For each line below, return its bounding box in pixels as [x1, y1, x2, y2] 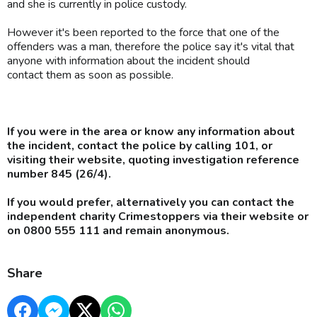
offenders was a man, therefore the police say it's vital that [7, 38, 294, 54]
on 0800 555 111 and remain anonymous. [7, 222, 229, 238]
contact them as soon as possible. [7, 67, 173, 83]
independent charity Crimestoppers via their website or [7, 208, 309, 224]
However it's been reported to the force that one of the [7, 24, 279, 40]
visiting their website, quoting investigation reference [7, 151, 299, 168]
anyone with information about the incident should [7, 52, 250, 69]
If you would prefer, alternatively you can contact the [7, 194, 294, 210]
